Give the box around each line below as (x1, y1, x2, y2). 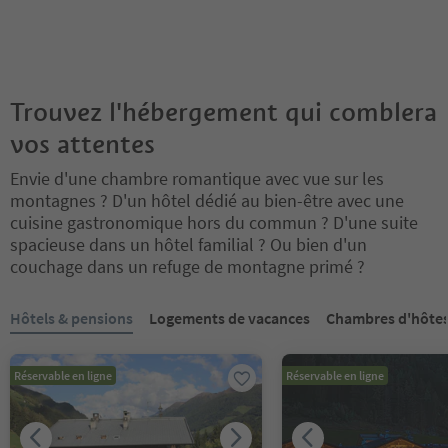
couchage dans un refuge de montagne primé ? (10, 254, 365, 278)
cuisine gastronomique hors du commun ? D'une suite (10, 210, 418, 234)
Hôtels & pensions (10, 307, 133, 328)
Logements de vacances (149, 307, 310, 328)
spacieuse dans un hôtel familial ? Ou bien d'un (10, 232, 367, 256)
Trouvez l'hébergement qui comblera (10, 95, 437, 128)
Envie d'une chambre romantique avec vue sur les (10, 166, 384, 190)
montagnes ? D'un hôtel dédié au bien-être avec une (10, 188, 404, 212)
